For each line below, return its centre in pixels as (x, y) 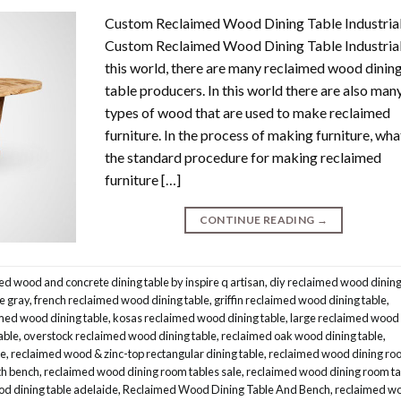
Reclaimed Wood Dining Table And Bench (226, 389)
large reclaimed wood (345, 317)
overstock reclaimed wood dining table (120, 335)
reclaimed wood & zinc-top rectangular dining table (137, 353)
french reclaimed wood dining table (122, 299)
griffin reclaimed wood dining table (300, 299)
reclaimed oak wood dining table (302, 335)
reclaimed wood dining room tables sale (143, 371)
